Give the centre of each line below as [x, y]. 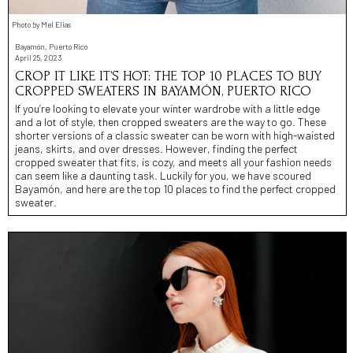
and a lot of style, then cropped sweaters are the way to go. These [171, 121]
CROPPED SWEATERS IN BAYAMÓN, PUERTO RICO [163, 91]
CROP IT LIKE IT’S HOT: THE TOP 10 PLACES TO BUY [168, 76]
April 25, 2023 [38, 57]
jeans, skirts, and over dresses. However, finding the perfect [156, 148]
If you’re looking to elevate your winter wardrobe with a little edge [167, 108]
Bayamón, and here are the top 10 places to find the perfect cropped [175, 188]
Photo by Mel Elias [41, 24]
